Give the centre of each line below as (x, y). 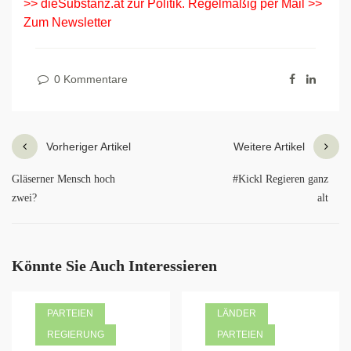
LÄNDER (236, 313)
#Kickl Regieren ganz (280, 179)
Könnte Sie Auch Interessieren (114, 266)
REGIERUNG (76, 335)
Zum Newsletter (67, 22)
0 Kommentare (89, 79)
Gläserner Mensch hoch (63, 179)
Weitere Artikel (269, 147)
